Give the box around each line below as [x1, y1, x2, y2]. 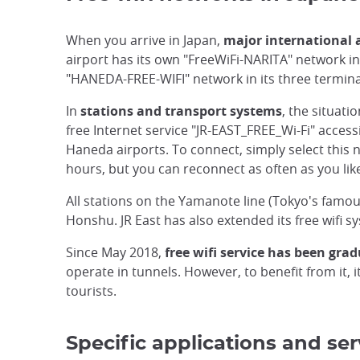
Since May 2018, [66, 243, 165, 261]
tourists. [66, 282, 117, 300]
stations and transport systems [80, 102, 282, 120]
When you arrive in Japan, [66, 31, 223, 49]
